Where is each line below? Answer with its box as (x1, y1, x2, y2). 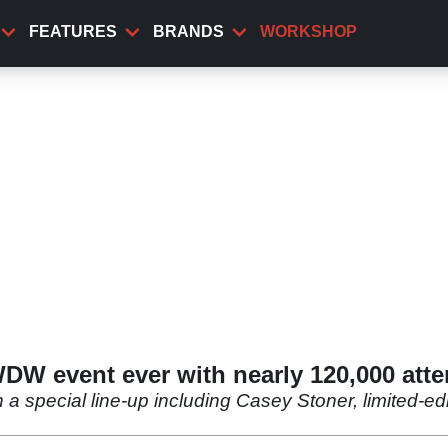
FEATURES (29, 23, 117, 40)
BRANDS (153, 23, 224, 40)
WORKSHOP (260, 23, 357, 40)
